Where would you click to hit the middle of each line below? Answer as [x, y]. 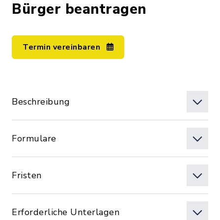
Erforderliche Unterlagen [66, 212]
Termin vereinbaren [63, 47]
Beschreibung [41, 102]
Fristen [27, 175]
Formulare [34, 138]
